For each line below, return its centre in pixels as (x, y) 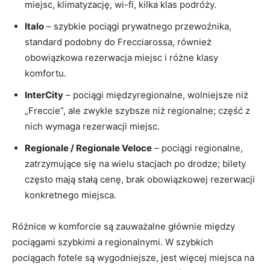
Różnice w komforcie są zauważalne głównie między (124, 227)
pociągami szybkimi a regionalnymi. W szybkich (113, 242)
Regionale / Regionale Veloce (88, 148)
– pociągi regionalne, (197, 148)
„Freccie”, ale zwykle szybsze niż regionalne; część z (137, 111)
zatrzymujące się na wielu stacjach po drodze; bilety (135, 164)
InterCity (44, 95)
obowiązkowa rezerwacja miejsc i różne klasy (121, 58)
